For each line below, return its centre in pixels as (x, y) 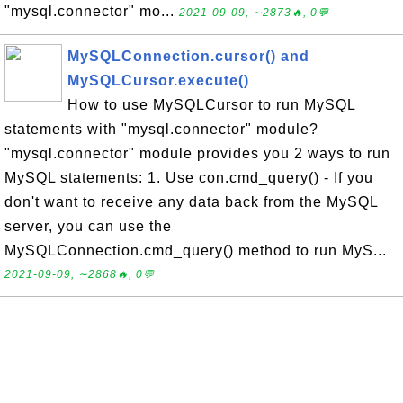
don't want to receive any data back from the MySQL (191, 202)
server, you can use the (88, 226)
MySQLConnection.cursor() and (188, 56)
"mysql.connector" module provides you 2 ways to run (197, 153)
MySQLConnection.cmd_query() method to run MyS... (196, 251)
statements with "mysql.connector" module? (161, 129)
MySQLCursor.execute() (158, 81)
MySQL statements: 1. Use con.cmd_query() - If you (189, 178)
